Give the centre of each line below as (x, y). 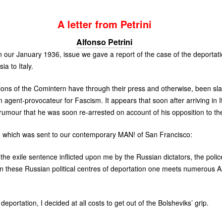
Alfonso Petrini (105, 42)
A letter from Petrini (104, 24)
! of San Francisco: (163, 134)
